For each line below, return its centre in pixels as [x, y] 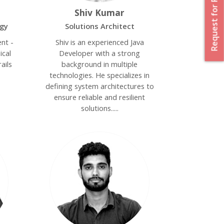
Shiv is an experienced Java [99, 42]
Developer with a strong [100, 53]
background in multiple [100, 64]
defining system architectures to [99, 86]
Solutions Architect [99, 26]
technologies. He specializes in [100, 75]
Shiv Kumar [100, 12]
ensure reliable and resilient [100, 97]
